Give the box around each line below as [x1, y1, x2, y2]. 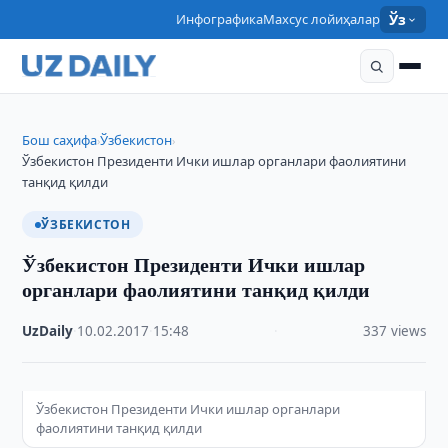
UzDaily [22, 322, 74, 340]
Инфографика [176, 10, 264, 28]
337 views [362, 322, 426, 340]
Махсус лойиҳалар [263, 10, 381, 28]
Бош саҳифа [22, 131, 98, 149]
